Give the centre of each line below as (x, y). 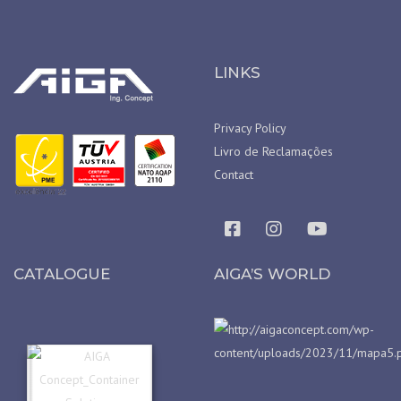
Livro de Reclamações (273, 151)
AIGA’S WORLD (272, 273)
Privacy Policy (250, 128)
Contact (234, 174)
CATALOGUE (62, 273)
